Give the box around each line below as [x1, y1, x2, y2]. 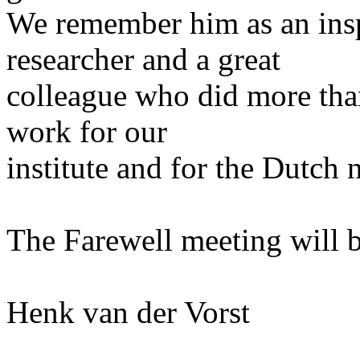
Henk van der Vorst [6, 295, 250, 330]
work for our [6, 114, 167, 149]
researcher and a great [6, 42, 280, 77]
